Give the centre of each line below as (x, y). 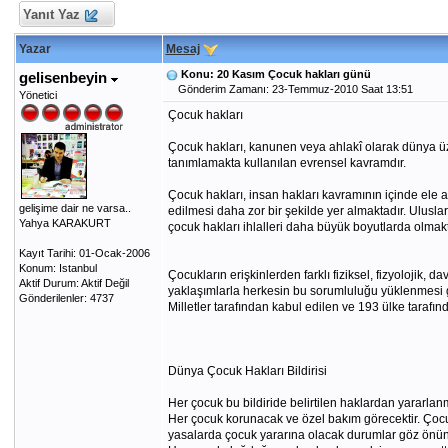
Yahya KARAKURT (64, 223)
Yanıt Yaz (51, 14)
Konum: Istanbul (57, 268)
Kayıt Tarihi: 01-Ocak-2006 (84, 253)
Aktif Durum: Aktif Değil (73, 283)
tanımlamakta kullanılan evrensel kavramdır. (286, 163)
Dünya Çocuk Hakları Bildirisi (247, 371)
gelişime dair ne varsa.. (74, 208)
